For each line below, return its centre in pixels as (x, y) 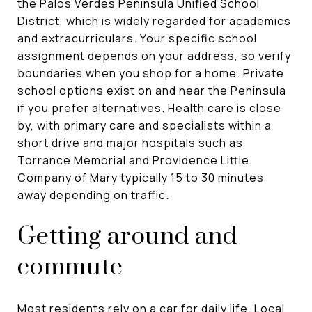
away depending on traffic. (93, 195)
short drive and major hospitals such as (130, 142)
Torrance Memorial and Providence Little (133, 160)
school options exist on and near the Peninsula (152, 90)
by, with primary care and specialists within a (145, 125)
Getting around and (127, 236)
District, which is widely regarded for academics (154, 21)
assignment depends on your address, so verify (154, 55)
